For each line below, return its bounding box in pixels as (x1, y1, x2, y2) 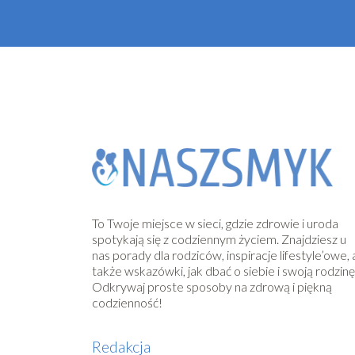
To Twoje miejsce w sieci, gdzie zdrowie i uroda (92, 215, 339, 231)
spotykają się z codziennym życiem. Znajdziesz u (92, 231, 347, 246)
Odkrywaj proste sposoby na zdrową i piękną (92, 278, 333, 294)
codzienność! (92, 294, 163, 310)
